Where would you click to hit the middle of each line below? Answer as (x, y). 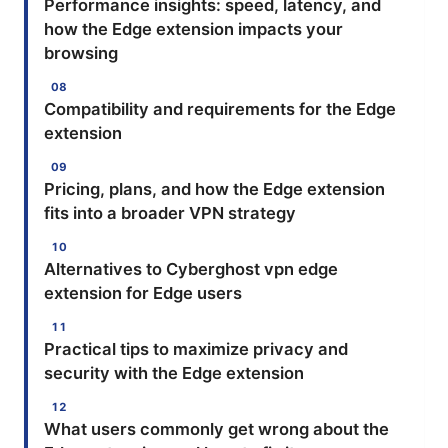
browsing (81, 53)
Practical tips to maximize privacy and (196, 349)
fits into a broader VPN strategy (170, 213)
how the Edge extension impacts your (193, 29)
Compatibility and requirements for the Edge (220, 109)
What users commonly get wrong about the (216, 429)
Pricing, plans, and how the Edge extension (214, 189)
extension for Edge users (143, 293)
